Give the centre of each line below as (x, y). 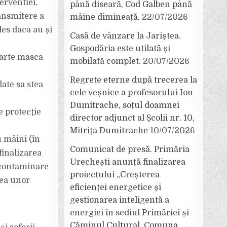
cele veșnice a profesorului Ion (131, 93)
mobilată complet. (105, 61)
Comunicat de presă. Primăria (130, 149)
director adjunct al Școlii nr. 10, (132, 118)
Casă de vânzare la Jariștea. (125, 36)
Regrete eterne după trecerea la (134, 80)
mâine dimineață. (105, 17)
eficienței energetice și (116, 187)
